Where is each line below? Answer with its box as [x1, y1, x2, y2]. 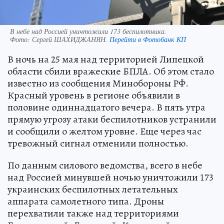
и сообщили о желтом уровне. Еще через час [7, 124, 201, 138]
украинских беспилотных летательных [7, 182, 178, 196]
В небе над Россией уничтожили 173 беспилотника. [10, 26, 166, 36]
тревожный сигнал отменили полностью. [7, 136, 188, 150]
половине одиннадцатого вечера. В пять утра [7, 100, 205, 114]
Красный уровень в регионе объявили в [7, 88, 180, 102]
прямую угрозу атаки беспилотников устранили [7, 112, 216, 126]
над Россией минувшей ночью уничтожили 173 [7, 170, 213, 184]
